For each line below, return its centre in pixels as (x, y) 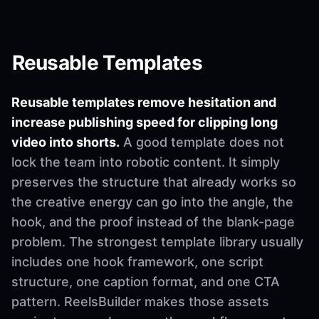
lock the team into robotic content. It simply (146, 162)
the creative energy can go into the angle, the (152, 202)
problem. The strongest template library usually (157, 241)
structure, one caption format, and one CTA (146, 281)
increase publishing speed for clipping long (145, 122)
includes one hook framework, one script (137, 261)
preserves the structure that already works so (154, 182)
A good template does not (202, 142)
